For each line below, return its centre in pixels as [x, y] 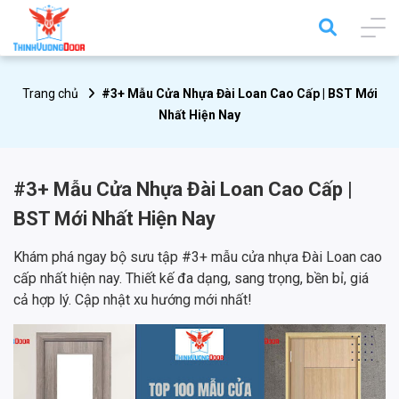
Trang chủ [50, 94]
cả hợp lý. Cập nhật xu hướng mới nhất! [133, 300]
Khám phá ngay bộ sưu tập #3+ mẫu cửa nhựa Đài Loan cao [198, 257]
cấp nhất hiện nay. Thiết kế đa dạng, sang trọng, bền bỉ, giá [191, 279]
